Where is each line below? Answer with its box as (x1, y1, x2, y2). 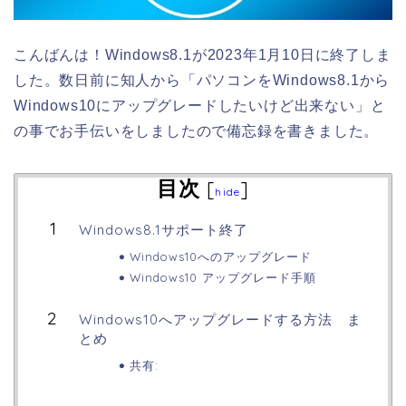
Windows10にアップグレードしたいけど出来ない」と (14, 98, 386, 114)
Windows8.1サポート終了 (79, 221, 248, 239)
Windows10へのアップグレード (129, 249, 312, 265)
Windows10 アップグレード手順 (129, 270, 316, 285)
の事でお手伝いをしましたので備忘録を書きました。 (14, 123, 380, 140)
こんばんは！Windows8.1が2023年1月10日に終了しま (14, 47, 391, 63)
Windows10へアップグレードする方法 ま (79, 311, 362, 329)
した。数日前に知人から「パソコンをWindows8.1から (14, 72, 391, 89)
